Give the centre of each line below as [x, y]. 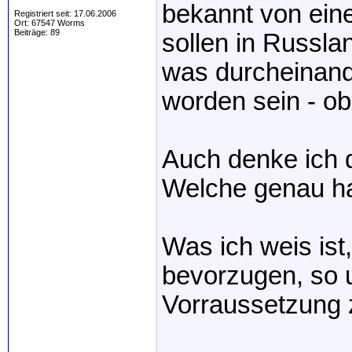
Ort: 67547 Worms [49, 23]
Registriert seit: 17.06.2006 [65, 13]
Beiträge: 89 [37, 32]
